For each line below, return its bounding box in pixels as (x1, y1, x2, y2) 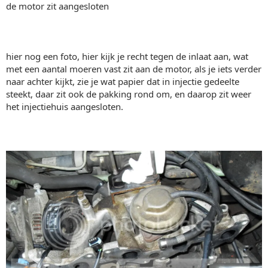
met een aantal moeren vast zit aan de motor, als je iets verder (6, 63, 261, 75)
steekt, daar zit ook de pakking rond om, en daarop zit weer (6, 88, 251, 100)
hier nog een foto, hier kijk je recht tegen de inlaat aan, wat (6, 50, 248, 62)
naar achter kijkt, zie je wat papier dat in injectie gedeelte (6, 75, 239, 87)
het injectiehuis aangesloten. (6, 100, 123, 112)
